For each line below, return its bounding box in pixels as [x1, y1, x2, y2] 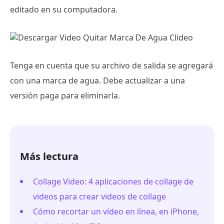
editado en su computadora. [10, 4, 117, 15]
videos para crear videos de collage [33, 191, 166, 202]
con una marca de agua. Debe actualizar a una [10, 75, 185, 86]
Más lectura [20, 149, 78, 163]
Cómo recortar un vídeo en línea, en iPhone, [33, 206, 199, 217]
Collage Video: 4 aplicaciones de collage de [33, 176, 193, 187]
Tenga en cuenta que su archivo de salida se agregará [10, 60, 213, 71]
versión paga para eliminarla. [10, 90, 120, 101]
